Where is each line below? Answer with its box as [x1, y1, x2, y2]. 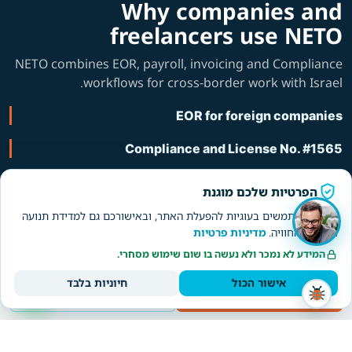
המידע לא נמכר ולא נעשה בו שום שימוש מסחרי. [117, 247, 325, 261]
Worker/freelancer [49, 288, 136, 301]
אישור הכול [231, 276, 286, 290]
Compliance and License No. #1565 [125, 141, 343, 157]
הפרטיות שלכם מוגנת [203, 184, 317, 200]
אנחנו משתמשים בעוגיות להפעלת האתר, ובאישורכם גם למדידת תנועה [22, 209, 338, 223]
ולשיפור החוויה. [266, 225, 338, 240]
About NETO [267, 174, 343, 190]
